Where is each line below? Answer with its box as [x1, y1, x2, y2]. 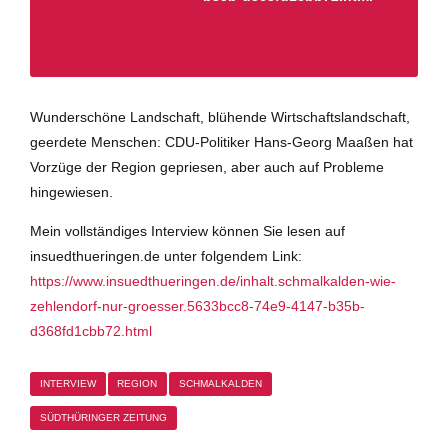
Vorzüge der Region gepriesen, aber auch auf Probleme [30, 158, 384, 175]
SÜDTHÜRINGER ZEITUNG [39, 411, 167, 423]
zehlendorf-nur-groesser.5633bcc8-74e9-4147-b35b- [30, 297, 365, 314]
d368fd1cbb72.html [30, 322, 152, 339]
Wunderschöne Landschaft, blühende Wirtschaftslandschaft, [30, 108, 410, 125]
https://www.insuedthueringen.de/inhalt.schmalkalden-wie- [30, 272, 396, 289]
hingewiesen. [30, 183, 113, 200]
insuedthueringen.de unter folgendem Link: [30, 247, 302, 264]
